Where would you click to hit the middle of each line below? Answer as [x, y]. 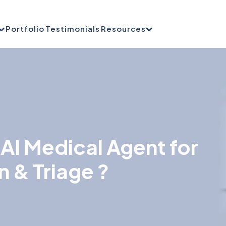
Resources [124, 29]
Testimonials [73, 29]
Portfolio [25, 29]
